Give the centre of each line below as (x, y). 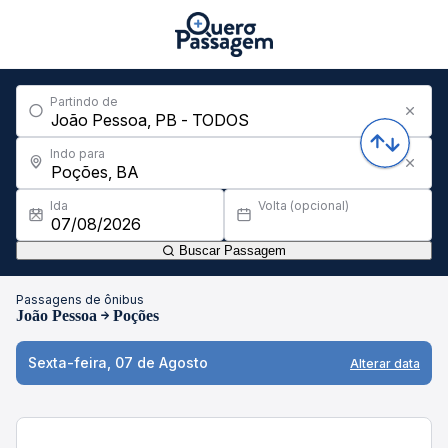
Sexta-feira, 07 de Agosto (118, 362)
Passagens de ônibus (80, 299)
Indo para (77, 153)
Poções (136, 315)
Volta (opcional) (303, 205)
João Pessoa (56, 315)
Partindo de (84, 101)
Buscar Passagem (230, 250)
